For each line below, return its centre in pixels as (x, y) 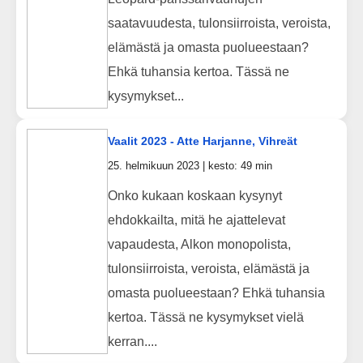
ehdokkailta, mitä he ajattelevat (196, 220)
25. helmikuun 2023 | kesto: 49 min (190, 166)
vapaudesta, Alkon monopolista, (199, 244)
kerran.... (132, 341)
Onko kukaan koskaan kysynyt (194, 195)
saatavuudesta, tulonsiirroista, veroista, (219, 23)
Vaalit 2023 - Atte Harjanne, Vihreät (202, 141)
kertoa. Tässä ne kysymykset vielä (205, 317)
